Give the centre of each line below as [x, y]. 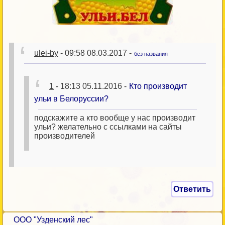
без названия [151, 54]
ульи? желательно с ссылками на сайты [108, 127]
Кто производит [158, 86]
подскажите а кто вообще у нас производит [115, 118]
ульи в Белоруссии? [71, 99]
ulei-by [46, 53]
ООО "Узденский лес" [53, 220]
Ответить [192, 189]
